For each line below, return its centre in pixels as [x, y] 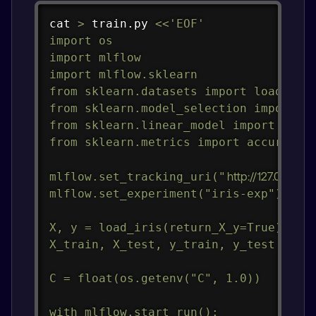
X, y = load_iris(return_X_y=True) [165, 227]
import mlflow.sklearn [123, 74]
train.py [120, 23]
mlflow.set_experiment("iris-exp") [165, 193]
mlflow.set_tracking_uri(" [137, 176]
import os [81, 40]
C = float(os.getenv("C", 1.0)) [155, 278]
